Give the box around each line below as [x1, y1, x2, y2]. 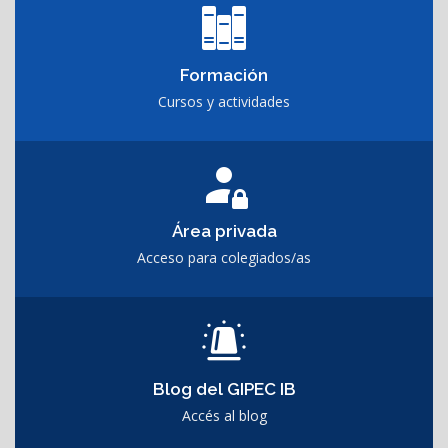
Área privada [171, 221, 277, 242]
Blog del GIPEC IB [152, 379, 296, 400]
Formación [180, 65, 268, 86]
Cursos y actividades [158, 92, 290, 112]
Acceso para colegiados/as [137, 248, 311, 268]
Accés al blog [181, 406, 267, 426]
